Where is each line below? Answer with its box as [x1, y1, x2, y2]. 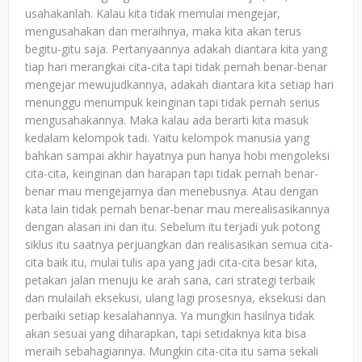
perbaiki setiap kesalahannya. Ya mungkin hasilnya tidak [25, 308, 314, 323]
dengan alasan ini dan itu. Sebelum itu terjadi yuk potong [25, 219, 320, 234]
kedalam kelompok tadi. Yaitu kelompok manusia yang [25, 130, 309, 145]
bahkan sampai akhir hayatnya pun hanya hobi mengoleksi [25, 148, 330, 163]
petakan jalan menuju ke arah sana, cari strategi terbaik [25, 272, 315, 288]
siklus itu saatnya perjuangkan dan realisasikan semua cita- [25, 237, 333, 252]
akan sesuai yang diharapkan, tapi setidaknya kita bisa [25, 326, 306, 341]
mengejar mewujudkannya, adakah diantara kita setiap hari [25, 77, 334, 92]
